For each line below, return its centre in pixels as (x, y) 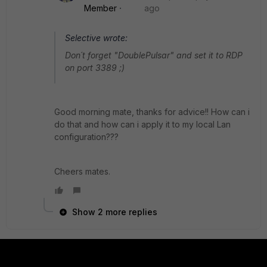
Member (100, 8)
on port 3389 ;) (95, 68)
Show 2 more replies (115, 212)
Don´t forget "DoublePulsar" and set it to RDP (154, 55)
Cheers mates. (82, 171)
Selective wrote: (96, 38)
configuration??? (86, 137)
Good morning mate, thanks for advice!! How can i (152, 112)
